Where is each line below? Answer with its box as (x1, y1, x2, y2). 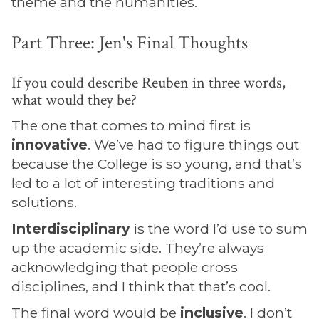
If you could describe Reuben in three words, (11, 73, 286, 93)
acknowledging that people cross (11, 258, 238, 276)
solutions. (11, 194, 77, 211)
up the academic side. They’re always (11, 239, 264, 256)
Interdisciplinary (11, 220, 133, 237)
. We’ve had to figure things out (88, 136, 299, 153)
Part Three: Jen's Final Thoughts (11, 31, 248, 55)
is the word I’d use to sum (133, 220, 308, 237)
